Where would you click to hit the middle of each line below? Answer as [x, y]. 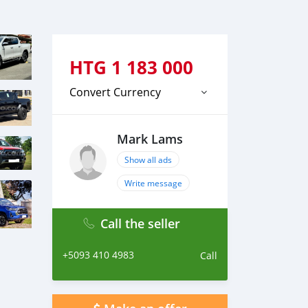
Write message [153, 183]
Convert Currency [115, 92]
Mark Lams [150, 139]
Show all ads [148, 159]
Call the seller [140, 223]
